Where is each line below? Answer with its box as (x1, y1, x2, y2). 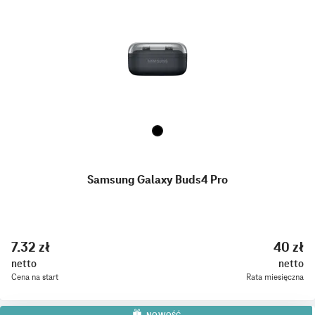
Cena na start (11, 271, 58, 282)
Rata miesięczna (246, 271, 304, 282)
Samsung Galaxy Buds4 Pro (87, 172, 228, 187)
